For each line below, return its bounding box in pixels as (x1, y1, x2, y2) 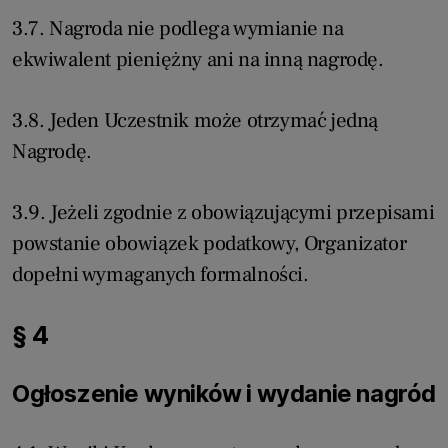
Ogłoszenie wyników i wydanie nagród (12, 379, 436, 409)
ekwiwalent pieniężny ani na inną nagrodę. (12, 46, 384, 74)
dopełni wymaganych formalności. (12, 261, 309, 289)
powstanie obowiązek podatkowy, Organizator (12, 230, 407, 258)
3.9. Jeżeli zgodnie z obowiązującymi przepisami (12, 199, 435, 227)
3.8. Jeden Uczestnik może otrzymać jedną (12, 107, 379, 135)
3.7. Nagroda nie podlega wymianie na (12, 15, 344, 43)
